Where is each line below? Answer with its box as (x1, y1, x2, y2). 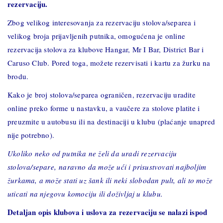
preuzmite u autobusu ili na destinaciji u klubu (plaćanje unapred (7, 116, 216, 126)
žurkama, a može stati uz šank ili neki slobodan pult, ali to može (7, 175, 213, 185)
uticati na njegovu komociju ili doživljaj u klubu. (7, 189, 163, 199)
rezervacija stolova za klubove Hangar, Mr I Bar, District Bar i (7, 44, 204, 54)
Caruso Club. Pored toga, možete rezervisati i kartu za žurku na (7, 58, 211, 68)
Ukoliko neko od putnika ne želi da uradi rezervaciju (7, 148, 177, 158)
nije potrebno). (7, 130, 54, 140)
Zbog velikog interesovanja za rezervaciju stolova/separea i (7, 17, 196, 27)
